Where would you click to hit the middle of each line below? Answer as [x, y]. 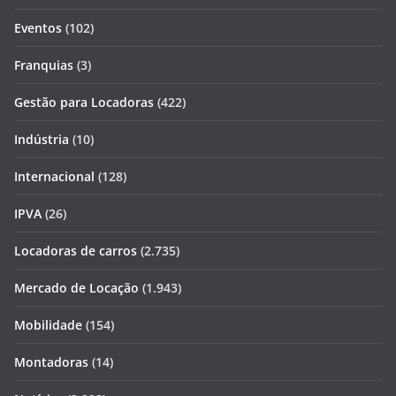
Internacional [54, 176]
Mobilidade [48, 324]
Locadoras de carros [76, 250]
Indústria [42, 139]
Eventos [38, 27]
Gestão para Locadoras [84, 102]
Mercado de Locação [76, 287]
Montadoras [51, 362]
